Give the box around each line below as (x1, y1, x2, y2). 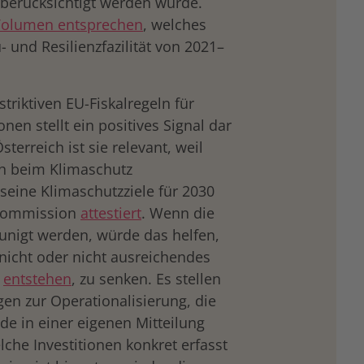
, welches (143, 15, 206, 34)
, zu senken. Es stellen (71, 269, 221, 288)
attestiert (80, 203, 141, 223)
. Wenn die (141, 203, 214, 223)
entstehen (3, 269, 71, 288)
